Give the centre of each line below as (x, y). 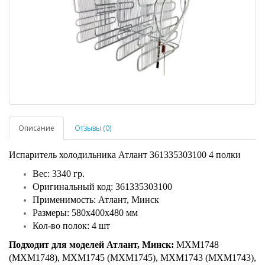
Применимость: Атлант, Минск (96, 200)
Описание (36, 128)
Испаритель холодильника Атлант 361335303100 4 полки (125, 155)
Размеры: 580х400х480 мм (85, 213)
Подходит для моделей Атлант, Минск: (91, 245)
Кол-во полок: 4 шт (71, 226)
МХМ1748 (196, 245)
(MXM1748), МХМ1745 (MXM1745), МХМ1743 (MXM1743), (132, 258)
